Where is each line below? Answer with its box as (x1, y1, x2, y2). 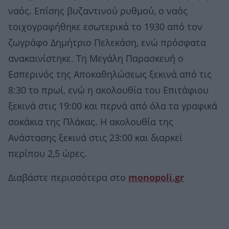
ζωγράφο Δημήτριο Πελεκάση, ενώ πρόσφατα (8, 37, 206, 48)
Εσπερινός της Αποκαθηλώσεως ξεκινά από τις (8, 69, 212, 80)
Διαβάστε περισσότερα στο (8, 172, 128, 183)
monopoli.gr (128, 172, 184, 183)
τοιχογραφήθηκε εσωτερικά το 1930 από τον (8, 21, 202, 32)
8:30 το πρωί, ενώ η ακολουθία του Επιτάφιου (8, 85, 209, 96)
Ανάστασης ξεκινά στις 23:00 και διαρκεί (8, 132, 182, 143)
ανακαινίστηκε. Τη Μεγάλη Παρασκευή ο (8, 53, 184, 64)
